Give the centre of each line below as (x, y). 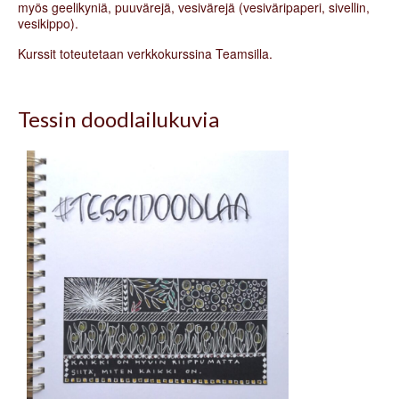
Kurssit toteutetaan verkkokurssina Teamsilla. (145, 53)
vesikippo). (48, 23)
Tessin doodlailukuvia (118, 118)
